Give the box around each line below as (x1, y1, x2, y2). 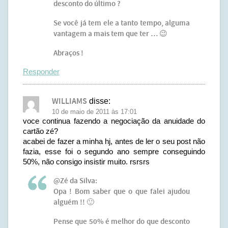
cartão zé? (23, 127, 58, 135)
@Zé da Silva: (53, 176, 97, 186)
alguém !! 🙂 (53, 197, 94, 208)
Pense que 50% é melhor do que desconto (53, 217, 190, 227)
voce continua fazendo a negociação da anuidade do (23, 117, 205, 125)
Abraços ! (53, 48, 83, 59)
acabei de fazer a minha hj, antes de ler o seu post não (23, 137, 205, 146)
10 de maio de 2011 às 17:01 (52, 108, 137, 116)
